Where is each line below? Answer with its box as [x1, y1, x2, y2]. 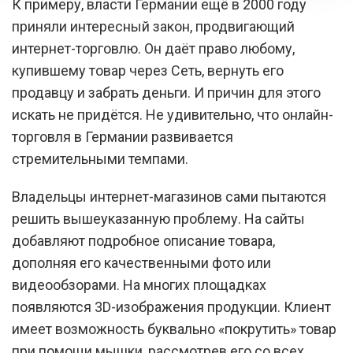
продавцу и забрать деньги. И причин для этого [12, 84, 321, 101]
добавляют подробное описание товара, [12, 232, 275, 249]
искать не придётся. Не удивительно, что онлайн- [12, 106, 333, 123]
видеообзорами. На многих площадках [12, 277, 266, 293]
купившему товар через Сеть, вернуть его [12, 62, 284, 79]
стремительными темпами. [12, 150, 188, 167]
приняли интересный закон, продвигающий [12, 18, 295, 35]
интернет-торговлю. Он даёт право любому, [12, 40, 295, 57]
